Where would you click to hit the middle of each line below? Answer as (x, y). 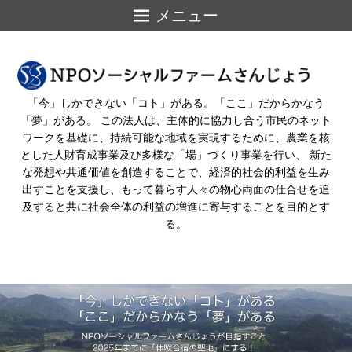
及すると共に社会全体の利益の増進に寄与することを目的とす (176, 206)
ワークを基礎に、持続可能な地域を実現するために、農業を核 (176, 137)
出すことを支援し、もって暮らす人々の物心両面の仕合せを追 (176, 189)
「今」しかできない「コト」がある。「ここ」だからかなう (176, 103)
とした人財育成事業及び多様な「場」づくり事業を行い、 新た (176, 154)
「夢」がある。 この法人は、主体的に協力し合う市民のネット (176, 120)
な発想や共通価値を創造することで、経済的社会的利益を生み (176, 172)
